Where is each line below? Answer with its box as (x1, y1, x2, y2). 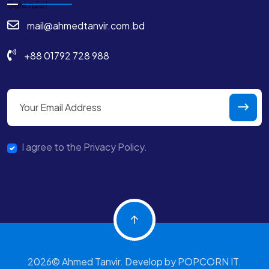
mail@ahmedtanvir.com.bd (27, 19, 145, 32)
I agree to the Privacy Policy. (22, 141, 147, 153)
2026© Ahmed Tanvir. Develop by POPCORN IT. (28, 255, 241, 268)
